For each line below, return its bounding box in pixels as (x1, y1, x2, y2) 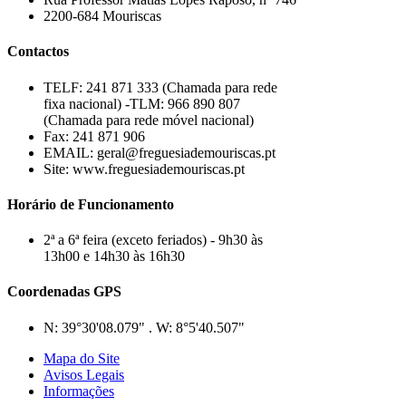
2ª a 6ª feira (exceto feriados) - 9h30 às (43, 232, 263, 248)
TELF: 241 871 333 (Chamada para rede (43, 79, 277, 95)
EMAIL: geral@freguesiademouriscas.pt (43, 144, 275, 160)
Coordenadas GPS (7, 284, 121, 300)
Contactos (7, 43, 69, 60)
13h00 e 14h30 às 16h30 (43, 248, 185, 265)
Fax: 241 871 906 (43, 128, 145, 144)
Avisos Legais (43, 366, 124, 382)
